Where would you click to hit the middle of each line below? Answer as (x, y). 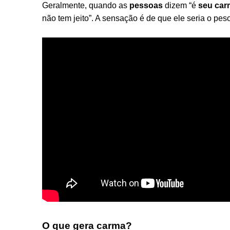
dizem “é (180, 5)
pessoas (146, 5)
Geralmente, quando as (86, 5)
